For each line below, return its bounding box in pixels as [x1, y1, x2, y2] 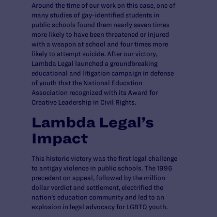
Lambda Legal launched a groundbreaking [31, 59, 157, 67]
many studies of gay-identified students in [31, 11, 159, 19]
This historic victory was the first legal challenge [31, 154, 177, 162]
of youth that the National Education [31, 78, 142, 87]
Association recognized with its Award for [31, 88, 158, 96]
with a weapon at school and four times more [31, 40, 168, 48]
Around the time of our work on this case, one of [31, 1, 175, 9]
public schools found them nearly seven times [31, 20, 170, 29]
